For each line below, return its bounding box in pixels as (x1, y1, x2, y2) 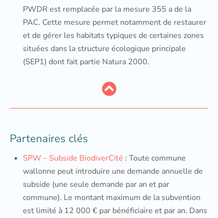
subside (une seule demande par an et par (23, 179, 169, 190)
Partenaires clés (10, 131, 88, 146)
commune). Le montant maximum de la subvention (23, 192, 200, 203)
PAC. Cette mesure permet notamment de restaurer (23, 17, 206, 28)
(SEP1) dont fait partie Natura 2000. (23, 56, 149, 67)
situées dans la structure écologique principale (23, 43, 186, 54)
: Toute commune (123, 153, 186, 163)
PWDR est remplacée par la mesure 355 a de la (23, 4, 191, 15)
